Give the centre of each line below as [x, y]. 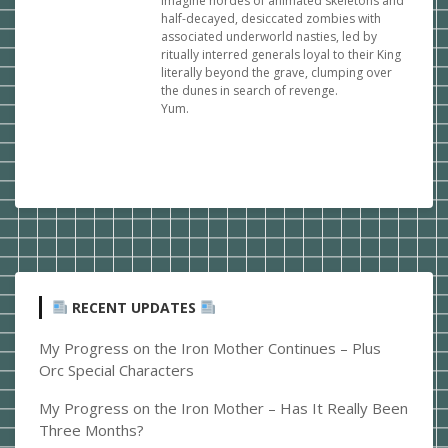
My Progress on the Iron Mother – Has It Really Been [223, 408]
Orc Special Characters [116, 370]
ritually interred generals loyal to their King [281, 54]
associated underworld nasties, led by [269, 36]
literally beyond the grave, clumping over [276, 72]
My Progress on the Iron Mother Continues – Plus [210, 348]
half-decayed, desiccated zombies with [271, 18]
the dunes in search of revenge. [249, 90]
